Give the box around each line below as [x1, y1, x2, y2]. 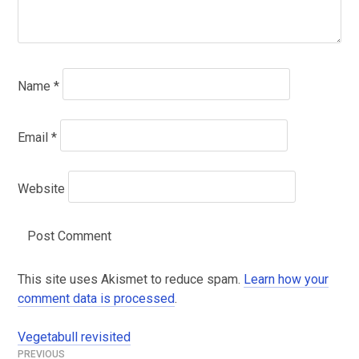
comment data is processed [17, 291, 175, 307]
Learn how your [243, 272, 329, 288]
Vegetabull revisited [17, 329, 131, 345]
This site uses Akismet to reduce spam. [17, 272, 244, 288]
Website [17, 181, 65, 197]
